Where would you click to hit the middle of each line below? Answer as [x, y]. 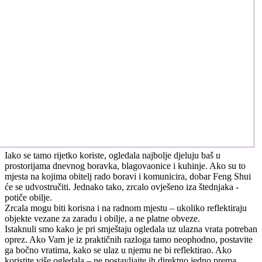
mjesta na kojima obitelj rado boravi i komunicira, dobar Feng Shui [128, 176]
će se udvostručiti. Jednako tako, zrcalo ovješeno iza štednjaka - [122, 187]
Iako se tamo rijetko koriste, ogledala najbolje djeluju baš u [113, 155]
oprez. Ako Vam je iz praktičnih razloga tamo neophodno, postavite [129, 239]
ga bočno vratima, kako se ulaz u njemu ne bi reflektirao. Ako [118, 250]
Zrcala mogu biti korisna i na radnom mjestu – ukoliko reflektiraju [126, 208]
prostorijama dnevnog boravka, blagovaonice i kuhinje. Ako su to [125, 166]
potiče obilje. [28, 197]
